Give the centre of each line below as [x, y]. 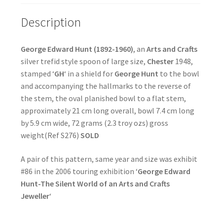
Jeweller [35, 196]
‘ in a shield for [89, 74]
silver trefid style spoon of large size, [84, 61]
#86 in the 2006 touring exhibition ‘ [79, 171]
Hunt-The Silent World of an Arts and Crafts [95, 183]
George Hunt [136, 74]
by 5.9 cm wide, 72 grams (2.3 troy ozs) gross [94, 123]
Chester [160, 61]
